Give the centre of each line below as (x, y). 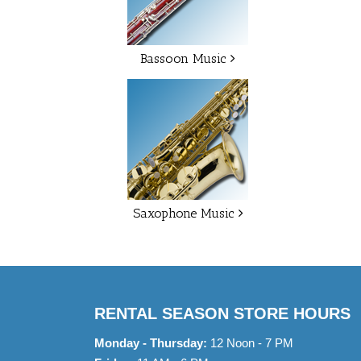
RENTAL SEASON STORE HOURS (222, 313)
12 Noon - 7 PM (250, 343)
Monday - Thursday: (151, 343)
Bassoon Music (184, 58)
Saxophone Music (183, 213)
